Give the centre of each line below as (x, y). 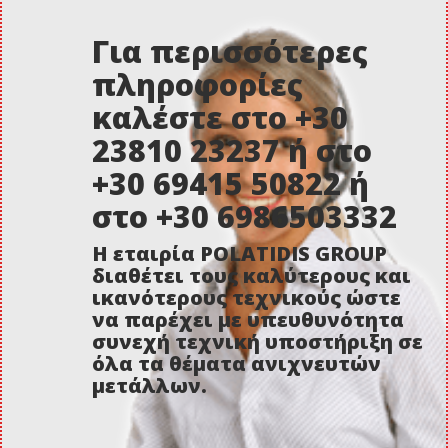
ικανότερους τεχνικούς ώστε (246, 298)
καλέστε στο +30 (220, 118)
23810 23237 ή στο (232, 151)
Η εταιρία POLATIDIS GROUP (239, 254)
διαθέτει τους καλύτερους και (251, 276)
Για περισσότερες (230, 52)
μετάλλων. (149, 386)
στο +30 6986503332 (244, 217)
